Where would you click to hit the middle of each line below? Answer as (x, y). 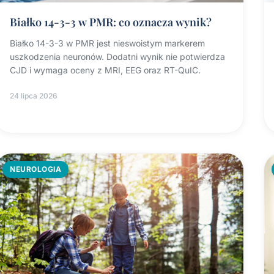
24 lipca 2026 (34, 96)
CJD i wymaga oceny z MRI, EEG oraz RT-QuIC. (106, 70)
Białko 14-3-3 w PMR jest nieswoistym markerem (108, 43)
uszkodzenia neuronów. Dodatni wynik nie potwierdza (118, 57)
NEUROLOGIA (36, 169)
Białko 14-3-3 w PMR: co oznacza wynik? (111, 22)
